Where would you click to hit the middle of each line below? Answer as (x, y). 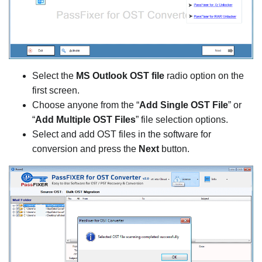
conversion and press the (85, 149)
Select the (54, 75)
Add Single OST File (184, 105)
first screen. (56, 90)
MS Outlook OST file (120, 75)
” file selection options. (182, 119)
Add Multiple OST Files (85, 119)
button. (175, 149)
